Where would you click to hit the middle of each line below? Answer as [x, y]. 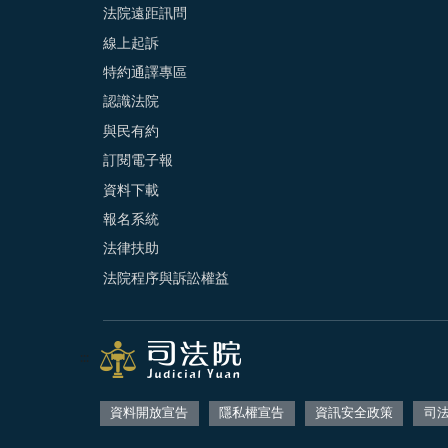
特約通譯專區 [145, 73]
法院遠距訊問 [145, 14]
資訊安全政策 [354, 414]
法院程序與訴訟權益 [166, 278]
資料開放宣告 [149, 414]
